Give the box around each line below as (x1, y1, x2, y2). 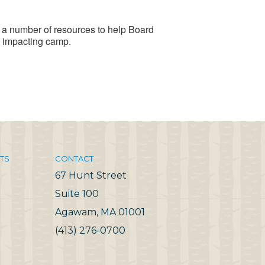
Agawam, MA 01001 (55, 206, 145, 218)
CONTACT (55, 153, 93, 163)
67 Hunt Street (55, 169, 127, 181)
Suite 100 (55, 188, 99, 199)
